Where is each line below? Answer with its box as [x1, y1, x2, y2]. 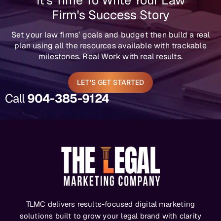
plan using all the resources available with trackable [14, 40, 207, 51]
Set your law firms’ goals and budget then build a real [11, 30, 210, 40]
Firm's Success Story [52, 7, 169, 23]
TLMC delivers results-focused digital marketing [26, 199, 195, 209]
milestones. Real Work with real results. [38, 51, 183, 62]
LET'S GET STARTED [77, 78, 144, 87]
